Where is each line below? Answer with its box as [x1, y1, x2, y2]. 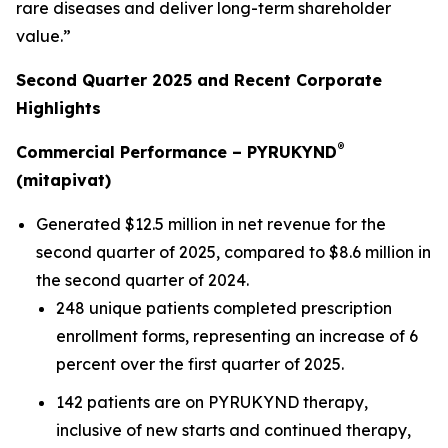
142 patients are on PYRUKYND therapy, [56, 392, 368, 413]
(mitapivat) [16, 169, 111, 190]
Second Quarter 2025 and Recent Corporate [16, 69, 382, 90]
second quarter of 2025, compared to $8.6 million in [36, 241, 431, 262]
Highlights [16, 97, 101, 118]
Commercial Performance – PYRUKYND [16, 141, 337, 162]
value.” [16, 25, 71, 46]
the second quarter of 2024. [36, 269, 249, 290]
